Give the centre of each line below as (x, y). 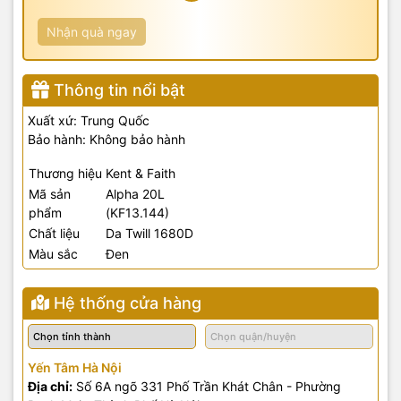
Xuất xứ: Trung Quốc (89, 120)
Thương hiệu (65, 173)
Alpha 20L (135, 193)
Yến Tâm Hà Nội (75, 367)
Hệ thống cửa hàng (128, 303)
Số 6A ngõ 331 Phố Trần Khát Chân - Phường (207, 386)
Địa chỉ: (50, 386)
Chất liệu (54, 233)
